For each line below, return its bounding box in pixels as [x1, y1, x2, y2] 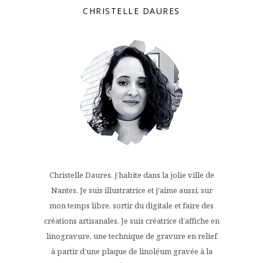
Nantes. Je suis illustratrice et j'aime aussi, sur [50, 184, 213, 195]
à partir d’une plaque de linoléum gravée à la [50, 245, 213, 257]
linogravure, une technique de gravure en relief [46, 230, 217, 241]
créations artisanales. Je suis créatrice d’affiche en [43, 215, 220, 226]
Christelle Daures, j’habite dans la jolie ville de [49, 169, 214, 180]
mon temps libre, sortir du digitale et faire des [49, 200, 214, 211]
